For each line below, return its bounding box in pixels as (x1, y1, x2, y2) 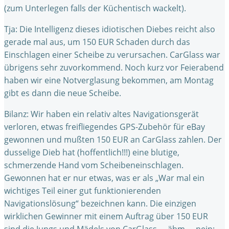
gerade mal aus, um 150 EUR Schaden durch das (4, 36, 190, 48)
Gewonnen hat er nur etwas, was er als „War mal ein (4, 172, 204, 184)
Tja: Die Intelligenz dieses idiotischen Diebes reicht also (4, 24, 215, 35)
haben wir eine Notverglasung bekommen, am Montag (4, 75, 214, 86)
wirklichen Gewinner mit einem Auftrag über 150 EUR (4, 211, 208, 222)
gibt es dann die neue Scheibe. (4, 87, 121, 99)
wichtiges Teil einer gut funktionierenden (4, 185, 161, 196)
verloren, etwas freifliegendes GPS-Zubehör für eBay (4, 121, 205, 132)
